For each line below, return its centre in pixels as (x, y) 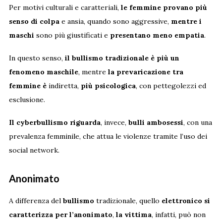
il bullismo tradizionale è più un (122, 58)
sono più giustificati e (72, 35)
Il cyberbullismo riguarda (55, 123)
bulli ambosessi (156, 123)
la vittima (134, 215)
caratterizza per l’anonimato (60, 215)
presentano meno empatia (157, 35)
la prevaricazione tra (145, 72)
